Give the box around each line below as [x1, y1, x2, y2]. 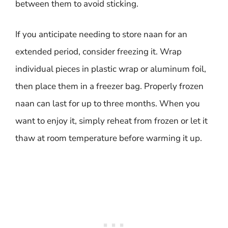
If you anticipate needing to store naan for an [15, 28, 187, 40]
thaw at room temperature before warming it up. [15, 132, 202, 144]
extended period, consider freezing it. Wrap [15, 45, 182, 58]
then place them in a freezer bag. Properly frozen [15, 80, 204, 92]
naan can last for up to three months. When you [15, 97, 200, 109]
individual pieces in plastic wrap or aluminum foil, [15, 63, 206, 75]
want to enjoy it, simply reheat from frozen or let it [15, 115, 208, 127]
